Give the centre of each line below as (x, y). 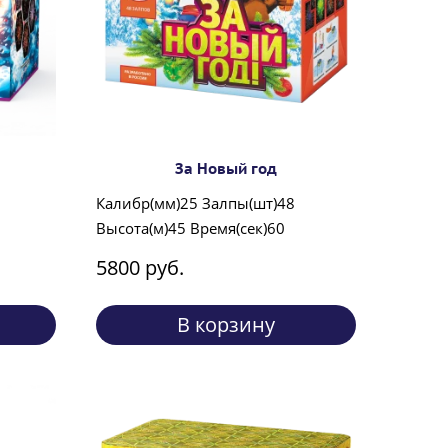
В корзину (226, 325)
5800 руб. (140, 268)
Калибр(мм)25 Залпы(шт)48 (195, 203)
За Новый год (226, 169)
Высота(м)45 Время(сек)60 (190, 228)
